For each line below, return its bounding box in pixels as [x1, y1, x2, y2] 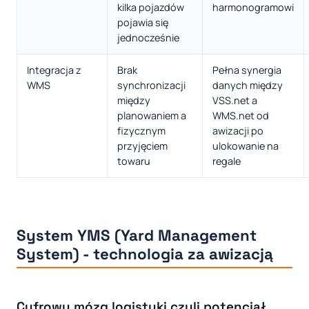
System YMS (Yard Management [17, 225, 257, 246]
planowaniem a [117, 108, 186, 122]
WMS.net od [212, 108, 269, 122]
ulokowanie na [212, 139, 279, 152]
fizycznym [117, 123, 166, 137]
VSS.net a [212, 93, 257, 107]
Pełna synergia [212, 63, 281, 77]
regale [212, 154, 241, 168]
